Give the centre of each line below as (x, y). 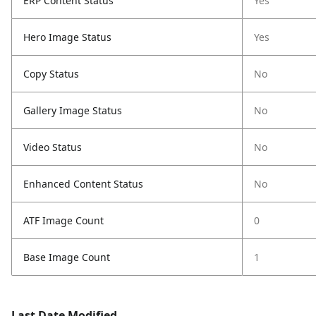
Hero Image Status (67, 37)
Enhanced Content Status (83, 184)
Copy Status (51, 74)
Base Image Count (67, 257)
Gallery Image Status (73, 110)
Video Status (53, 147)
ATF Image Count (63, 220)
